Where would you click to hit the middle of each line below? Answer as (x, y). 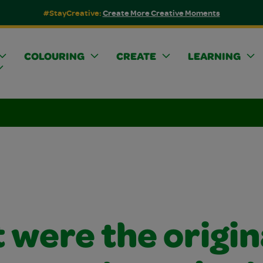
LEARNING (214, 57)
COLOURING (54, 57)
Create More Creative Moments (161, 13)
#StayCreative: (73, 13)
